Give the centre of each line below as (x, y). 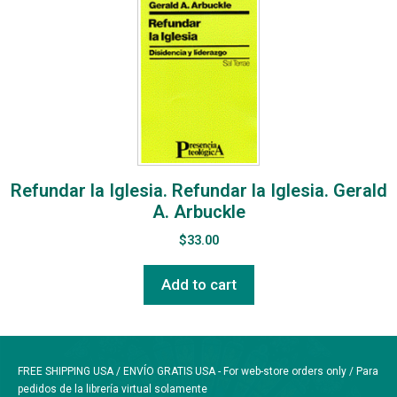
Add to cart (198, 284)
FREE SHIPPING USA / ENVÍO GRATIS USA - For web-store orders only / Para (198, 371)
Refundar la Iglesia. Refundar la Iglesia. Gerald (198, 191)
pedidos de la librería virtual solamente (113, 389)
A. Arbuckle (198, 212)
